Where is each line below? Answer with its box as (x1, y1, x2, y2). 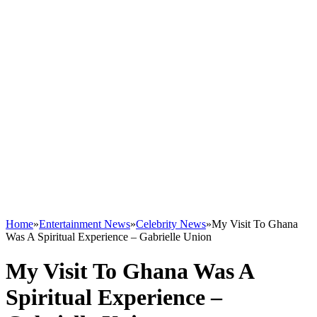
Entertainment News (39, 218, 130, 230)
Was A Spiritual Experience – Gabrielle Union (6, 231, 212, 243)
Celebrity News (136, 218, 206, 230)
